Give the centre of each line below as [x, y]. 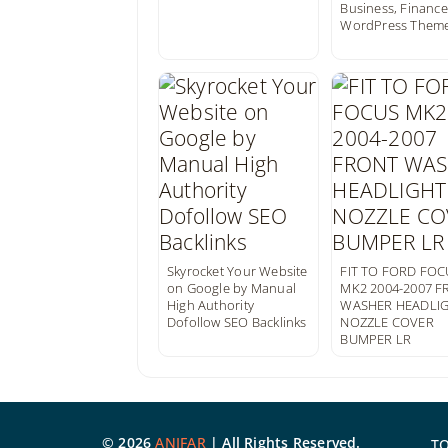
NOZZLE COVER [387, 322]
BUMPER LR [376, 339]
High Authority [210, 305]
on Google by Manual [231, 288]
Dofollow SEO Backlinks [237, 322]
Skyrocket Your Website [237, 271]
